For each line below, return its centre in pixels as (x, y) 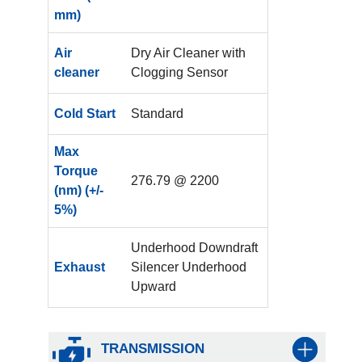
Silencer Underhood (189, 267)
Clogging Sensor (180, 72)
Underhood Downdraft (195, 247)
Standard (158, 113)
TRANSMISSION (152, 348)
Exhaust (79, 267)
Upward (154, 286)
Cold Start (84, 113)
